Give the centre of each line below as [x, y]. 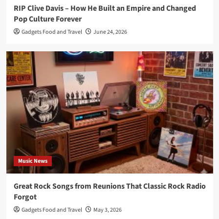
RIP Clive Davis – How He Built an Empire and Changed [105, 8]
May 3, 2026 [107, 210]
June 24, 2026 [110, 32]
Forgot [25, 197]
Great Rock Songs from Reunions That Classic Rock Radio [109, 186]
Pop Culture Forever [47, 19]
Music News [33, 161]
